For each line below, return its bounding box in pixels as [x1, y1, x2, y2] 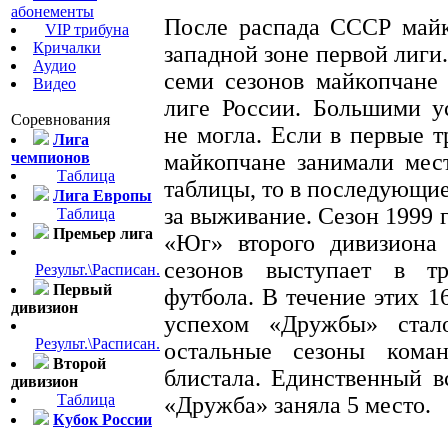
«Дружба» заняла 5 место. [164, 392, 431, 419]
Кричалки [33, 39, 101, 56]
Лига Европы [53, 187, 152, 204]
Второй [53, 355, 106, 372]
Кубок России [53, 411, 152, 428]
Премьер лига [53, 225, 153, 242]
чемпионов [11, 149, 90, 166]
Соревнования [11, 111, 110, 128]
